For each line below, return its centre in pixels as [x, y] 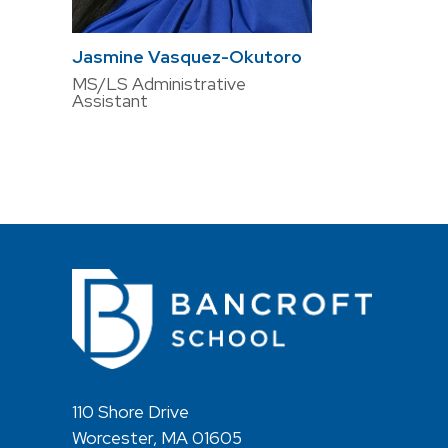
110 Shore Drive [130, 411]
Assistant [110, 100]
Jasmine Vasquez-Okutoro [187, 56]
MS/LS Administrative [159, 83]
